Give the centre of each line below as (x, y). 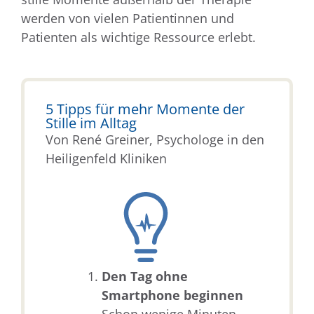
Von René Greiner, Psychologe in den (155, 139)
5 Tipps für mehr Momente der (145, 109)
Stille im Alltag (91, 123)
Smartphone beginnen (172, 295)
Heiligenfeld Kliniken (106, 158)
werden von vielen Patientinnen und (128, 18)
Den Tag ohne (145, 277)
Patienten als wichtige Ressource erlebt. (138, 37)
